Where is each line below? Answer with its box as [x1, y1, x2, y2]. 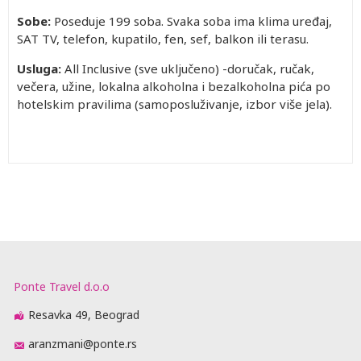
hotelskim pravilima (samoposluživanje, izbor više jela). [17, 96, 332, 112]
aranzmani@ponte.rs [28, 336, 137, 352]
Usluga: [17, 60, 61, 77]
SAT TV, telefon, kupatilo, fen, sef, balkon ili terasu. [17, 31, 312, 47]
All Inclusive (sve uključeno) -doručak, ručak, [61, 60, 314, 77]
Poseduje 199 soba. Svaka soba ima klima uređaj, [51, 13, 332, 29]
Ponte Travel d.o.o [14, 279, 110, 294]
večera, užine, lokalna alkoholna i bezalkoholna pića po [17, 78, 330, 94]
